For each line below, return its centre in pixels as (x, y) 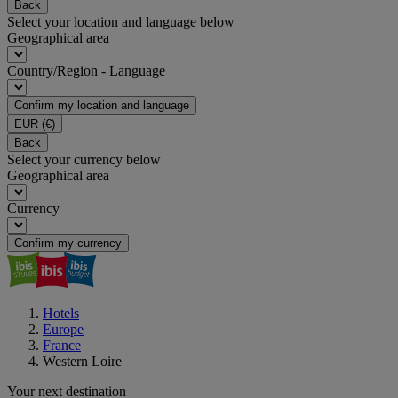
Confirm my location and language (102, 105)
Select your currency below (84, 159)
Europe (63, 329)
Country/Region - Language (86, 71)
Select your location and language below (121, 22)
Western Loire (82, 361)
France (62, 345)
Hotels (61, 313)
